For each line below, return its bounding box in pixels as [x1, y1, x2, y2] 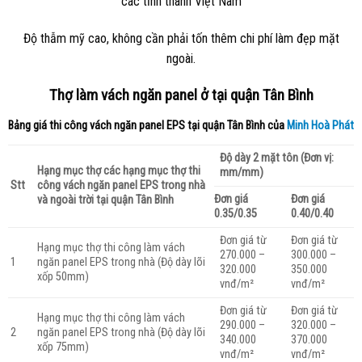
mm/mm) [219, 165, 263, 179]
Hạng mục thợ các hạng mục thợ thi [36, 163, 200, 178]
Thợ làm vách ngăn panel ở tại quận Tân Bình [48, 86, 314, 105]
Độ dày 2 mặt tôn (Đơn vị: [219, 150, 334, 165]
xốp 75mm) [36, 339, 89, 354]
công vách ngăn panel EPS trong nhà [36, 178, 205, 192]
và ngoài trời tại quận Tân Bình [36, 192, 174, 207]
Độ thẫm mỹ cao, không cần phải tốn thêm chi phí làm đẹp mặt [23, 31, 339, 47]
